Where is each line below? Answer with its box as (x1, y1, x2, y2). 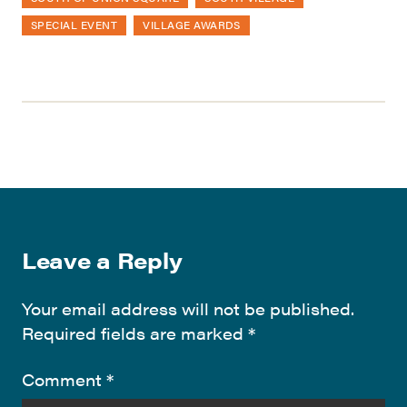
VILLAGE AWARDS (143, 15, 241, 33)
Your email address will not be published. (22, 296, 354, 320)
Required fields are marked (22, 321, 248, 344)
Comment (22, 367, 106, 391)
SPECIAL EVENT (31, 15, 118, 33)
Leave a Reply (22, 243, 183, 275)
